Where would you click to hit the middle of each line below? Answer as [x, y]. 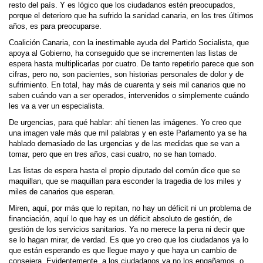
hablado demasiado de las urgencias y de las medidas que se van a [124, 144]
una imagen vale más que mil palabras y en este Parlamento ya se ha [128, 133]
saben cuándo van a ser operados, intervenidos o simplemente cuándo [129, 96]
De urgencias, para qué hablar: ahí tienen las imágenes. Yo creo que [125, 123]
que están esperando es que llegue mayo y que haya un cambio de [123, 251]
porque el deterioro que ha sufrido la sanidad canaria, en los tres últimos [131, 16]
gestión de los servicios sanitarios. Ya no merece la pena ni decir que [127, 230]
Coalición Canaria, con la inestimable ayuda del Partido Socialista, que [129, 43]
